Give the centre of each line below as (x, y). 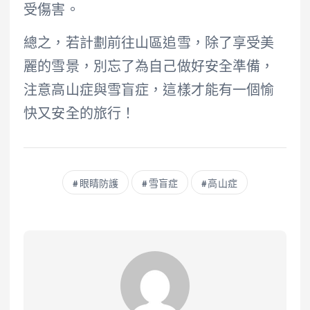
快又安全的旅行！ (80, 115)
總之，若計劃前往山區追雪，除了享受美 (149, 45)
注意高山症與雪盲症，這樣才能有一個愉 (149, 92)
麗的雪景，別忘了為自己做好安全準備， (149, 68)
